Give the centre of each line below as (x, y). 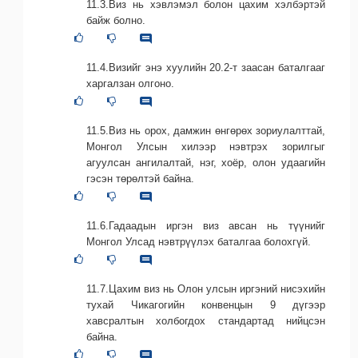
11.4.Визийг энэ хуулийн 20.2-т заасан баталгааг (206, 68)
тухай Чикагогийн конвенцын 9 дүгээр (206, 305)
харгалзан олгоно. (130, 84)
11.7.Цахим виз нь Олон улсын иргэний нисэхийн (206, 289)
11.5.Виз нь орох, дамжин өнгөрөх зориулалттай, (206, 131)
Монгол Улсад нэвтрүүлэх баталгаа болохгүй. (199, 242)
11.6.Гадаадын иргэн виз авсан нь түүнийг (206, 226)
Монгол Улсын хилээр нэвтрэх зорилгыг (206, 147)
